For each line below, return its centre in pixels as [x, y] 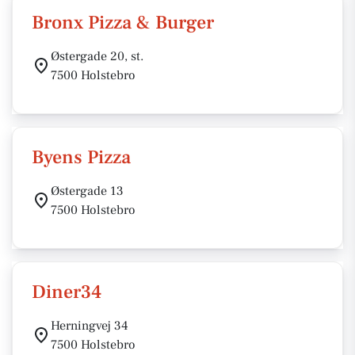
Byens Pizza [81, 157]
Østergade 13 [87, 191]
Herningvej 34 [90, 326]
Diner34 [67, 292]
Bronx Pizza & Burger [123, 23]
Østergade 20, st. [97, 56]
